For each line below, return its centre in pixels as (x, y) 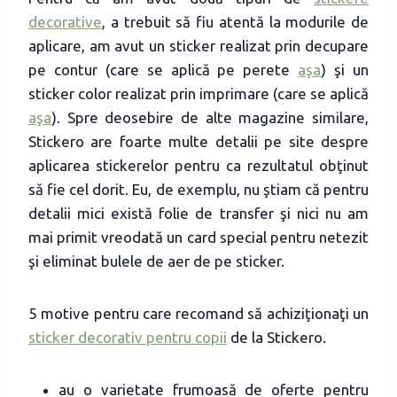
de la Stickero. (276, 337)
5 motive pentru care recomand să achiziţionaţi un (198, 313)
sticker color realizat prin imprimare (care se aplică (198, 93)
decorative (65, 21)
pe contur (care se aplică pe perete (163, 69)
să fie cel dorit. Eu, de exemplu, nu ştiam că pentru (198, 189)
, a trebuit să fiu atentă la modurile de (235, 21)
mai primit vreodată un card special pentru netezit (198, 237)
